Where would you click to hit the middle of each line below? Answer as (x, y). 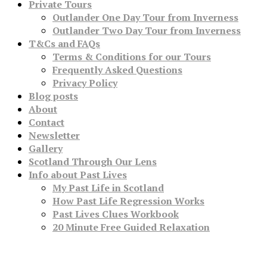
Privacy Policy (85, 83)
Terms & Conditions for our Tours (132, 57)
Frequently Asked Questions (117, 70)
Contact (46, 122)
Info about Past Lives (78, 175)
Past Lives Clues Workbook (116, 214)
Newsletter (54, 136)
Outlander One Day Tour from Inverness (145, 18)
